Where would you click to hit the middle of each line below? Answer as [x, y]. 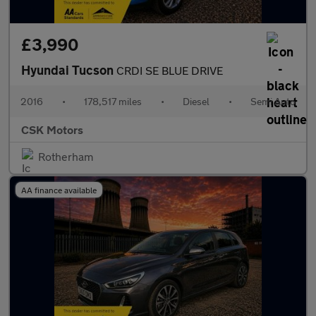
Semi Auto [273, 101]
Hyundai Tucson [69, 70]
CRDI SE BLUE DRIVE [170, 70]
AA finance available [59, 190]
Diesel [196, 101]
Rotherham [66, 156]
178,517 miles [113, 101]
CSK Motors [52, 129]
